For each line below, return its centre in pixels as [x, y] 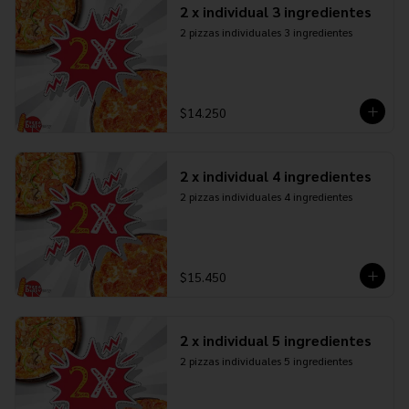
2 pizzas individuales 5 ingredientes [266, 361]
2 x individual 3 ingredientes [275, 11]
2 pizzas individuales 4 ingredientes [266, 196]
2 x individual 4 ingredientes [275, 176]
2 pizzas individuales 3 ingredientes [266, 32]
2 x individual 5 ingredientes [275, 340]
